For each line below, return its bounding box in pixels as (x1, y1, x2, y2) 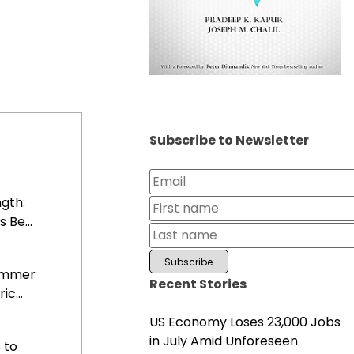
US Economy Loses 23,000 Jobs (149, 312, 341, 331)
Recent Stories (149, 274, 247, 293)
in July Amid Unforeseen (149, 331, 298, 350)
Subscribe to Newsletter (149, 130, 309, 149)
